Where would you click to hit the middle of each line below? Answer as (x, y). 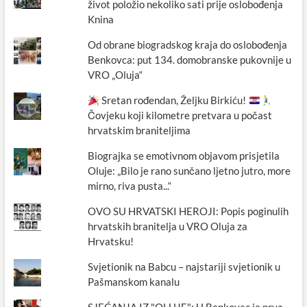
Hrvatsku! (111, 242)
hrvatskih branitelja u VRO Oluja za (168, 226)
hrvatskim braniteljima (139, 131)
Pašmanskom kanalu (134, 282)
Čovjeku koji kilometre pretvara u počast (180, 115)
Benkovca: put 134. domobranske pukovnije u (190, 60)
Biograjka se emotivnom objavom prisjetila (184, 156)
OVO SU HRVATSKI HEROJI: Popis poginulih (188, 211)
